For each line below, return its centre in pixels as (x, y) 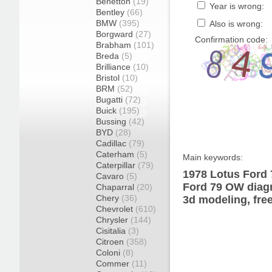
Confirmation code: (231, 39)
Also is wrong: (235, 24)
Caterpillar (117, 165)
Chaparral (116, 187)
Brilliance (114, 67)
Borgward (116, 34)
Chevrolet (116, 209)
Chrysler (113, 220)
